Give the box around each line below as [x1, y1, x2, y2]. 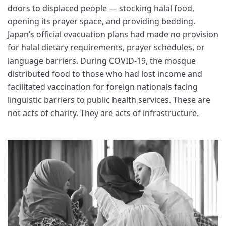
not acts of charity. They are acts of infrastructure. [8, 107, 199, 119]
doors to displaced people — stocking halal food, [8, 3, 194, 14]
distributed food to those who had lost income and [8, 68, 202, 80]
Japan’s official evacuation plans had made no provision [8, 29, 218, 40]
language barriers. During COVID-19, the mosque [8, 55, 196, 67]
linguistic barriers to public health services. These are [8, 94, 210, 106]
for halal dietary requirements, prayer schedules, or [8, 42, 205, 53]
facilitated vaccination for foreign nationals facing [8, 81, 198, 93]
